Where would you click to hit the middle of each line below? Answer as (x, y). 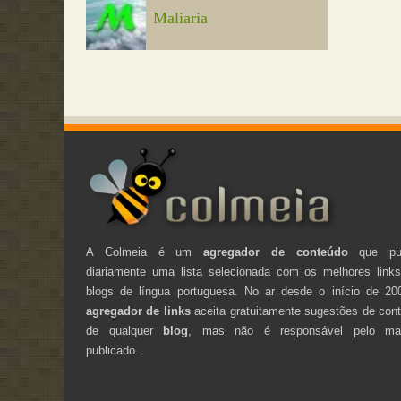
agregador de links (138, 311)
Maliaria (181, 17)
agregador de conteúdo (276, 252)
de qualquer (125, 330)
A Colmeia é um (145, 252)
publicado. (112, 350)
